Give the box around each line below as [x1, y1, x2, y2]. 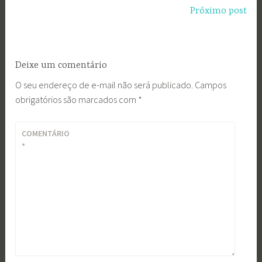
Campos [195, 78, 227, 91]
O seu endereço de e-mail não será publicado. [15, 78, 194, 91]
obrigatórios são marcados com [15, 93, 139, 105]
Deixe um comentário [15, 60, 108, 71]
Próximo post [189, 6, 247, 17]
